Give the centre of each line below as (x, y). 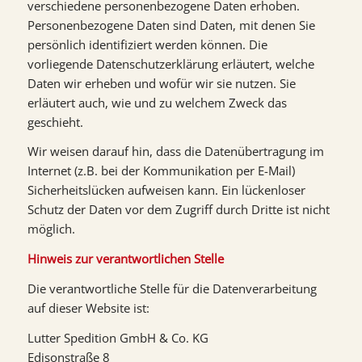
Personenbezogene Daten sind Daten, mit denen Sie (171, 25)
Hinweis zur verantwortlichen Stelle (125, 259)
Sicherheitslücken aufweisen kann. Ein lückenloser (166, 190)
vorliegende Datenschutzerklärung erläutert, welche (170, 63)
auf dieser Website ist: (88, 307)
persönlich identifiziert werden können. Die (147, 44)
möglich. (51, 229)
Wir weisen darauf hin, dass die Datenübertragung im (175, 152)
